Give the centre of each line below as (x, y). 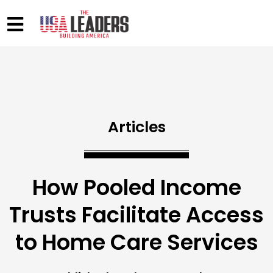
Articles (136, 127)
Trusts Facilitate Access (136, 215)
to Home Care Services (136, 243)
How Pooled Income (136, 188)
